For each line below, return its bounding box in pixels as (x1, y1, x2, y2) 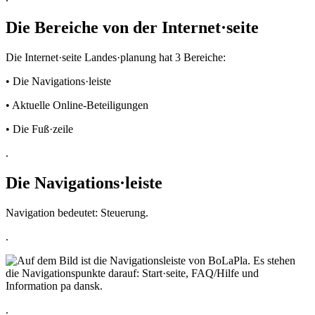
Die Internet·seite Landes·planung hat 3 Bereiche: (6, 51, 226, 63)
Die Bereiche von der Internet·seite (6, 18, 259, 37)
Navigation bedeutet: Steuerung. (6, 206, 148, 219)
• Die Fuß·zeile (6, 122, 73, 135)
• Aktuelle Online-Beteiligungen (6, 98, 148, 111)
